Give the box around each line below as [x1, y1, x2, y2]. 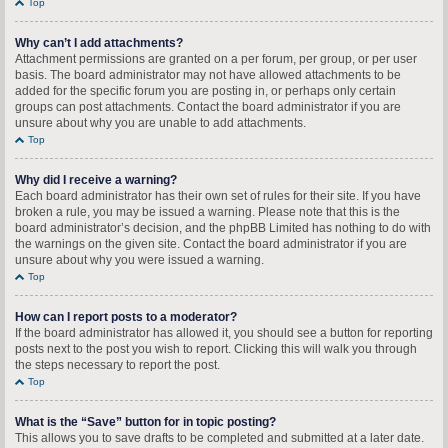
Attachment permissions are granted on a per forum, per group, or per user [15, 52, 417, 66]
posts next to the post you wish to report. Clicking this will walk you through [15, 342, 417, 356]
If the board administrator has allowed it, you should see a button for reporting [15, 326, 433, 340]
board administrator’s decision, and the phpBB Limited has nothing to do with [15, 221, 431, 235]
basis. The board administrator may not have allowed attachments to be [15, 68, 401, 82]
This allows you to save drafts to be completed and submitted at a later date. [15, 431, 424, 445]
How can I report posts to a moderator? [15, 310, 237, 324]
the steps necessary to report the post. [15, 358, 220, 372]
